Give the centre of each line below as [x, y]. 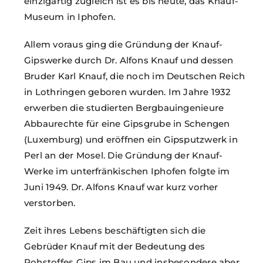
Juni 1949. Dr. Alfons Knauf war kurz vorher [121, 187]
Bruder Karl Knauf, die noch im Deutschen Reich [135, 76]
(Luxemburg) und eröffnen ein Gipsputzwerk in [131, 139]
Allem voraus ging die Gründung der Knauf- [124, 44]
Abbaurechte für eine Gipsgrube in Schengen [127, 123]
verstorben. [50, 203]
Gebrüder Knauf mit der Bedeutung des [115, 246]
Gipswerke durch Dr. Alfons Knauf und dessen [129, 60]
